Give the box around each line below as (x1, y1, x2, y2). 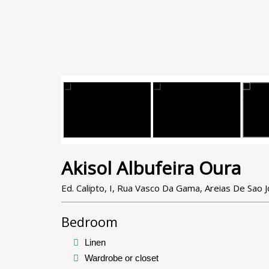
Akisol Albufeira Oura (61, 156, 241, 181)
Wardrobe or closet (85, 253, 161, 264)
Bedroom (61, 213, 118, 231)
